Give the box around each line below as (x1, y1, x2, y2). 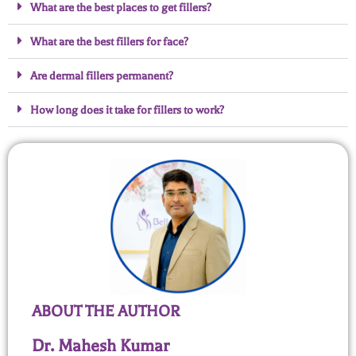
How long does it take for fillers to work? (30, 103, 224, 118)
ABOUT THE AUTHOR (32, 302, 180, 321)
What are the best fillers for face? (30, 35, 188, 49)
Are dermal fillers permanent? (30, 69, 173, 83)
